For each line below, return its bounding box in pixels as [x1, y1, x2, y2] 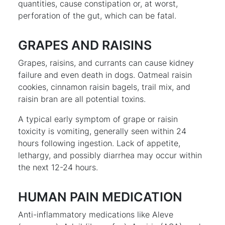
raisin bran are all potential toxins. [18, 93, 146, 104]
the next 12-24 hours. [18, 162, 98, 172]
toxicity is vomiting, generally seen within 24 [18, 126, 186, 136]
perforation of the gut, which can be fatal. [18, 10, 176, 21]
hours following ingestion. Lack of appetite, [18, 138, 180, 148]
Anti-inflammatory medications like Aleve [18, 209, 173, 219]
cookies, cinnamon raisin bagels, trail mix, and [18, 81, 190, 92]
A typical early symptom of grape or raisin [18, 114, 178, 124]
